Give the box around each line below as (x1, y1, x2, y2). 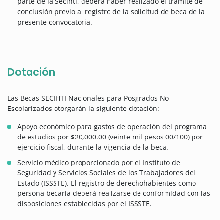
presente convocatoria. (17, 17, 92, 27)
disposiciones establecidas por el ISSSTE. (17, 199, 152, 209)
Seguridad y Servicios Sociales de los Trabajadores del (17, 168, 195, 178)
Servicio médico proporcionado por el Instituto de (17, 158, 180, 167)
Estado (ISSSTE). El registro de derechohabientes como (17, 178, 196, 188)
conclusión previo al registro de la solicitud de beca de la (17, 7, 205, 17)
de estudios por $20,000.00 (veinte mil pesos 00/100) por (17, 132, 203, 142)
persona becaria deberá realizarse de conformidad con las (17, 189, 210, 198)
